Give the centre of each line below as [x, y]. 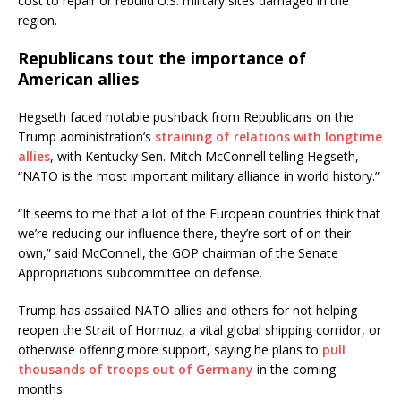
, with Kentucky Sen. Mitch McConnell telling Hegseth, [205, 157]
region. [38, 21]
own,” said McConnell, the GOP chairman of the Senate [178, 253]
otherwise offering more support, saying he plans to [170, 350]
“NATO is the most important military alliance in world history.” [199, 176]
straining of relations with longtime [269, 137]
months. [42, 389]
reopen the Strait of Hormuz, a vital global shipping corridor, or [200, 330]
